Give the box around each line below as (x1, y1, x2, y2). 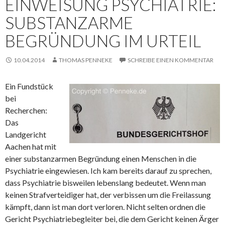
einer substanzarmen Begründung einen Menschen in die (5, 154, 196, 163)
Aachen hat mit (5, 142, 56, 151)
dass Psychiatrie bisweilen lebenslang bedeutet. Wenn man (5, 178, 206, 187)
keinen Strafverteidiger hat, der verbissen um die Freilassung (5, 190, 211, 199)
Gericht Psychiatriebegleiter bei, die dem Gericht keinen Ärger (5, 214, 219, 223)
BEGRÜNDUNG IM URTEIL (5, 31, 201, 51)
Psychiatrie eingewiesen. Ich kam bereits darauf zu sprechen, (5, 166, 211, 175)
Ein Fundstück (5, 81, 53, 91)
